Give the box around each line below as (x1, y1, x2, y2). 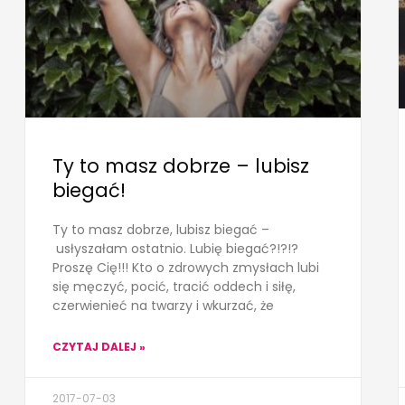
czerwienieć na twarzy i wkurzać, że (52, 296, 274, 315)
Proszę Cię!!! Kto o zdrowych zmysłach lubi (52, 258, 319, 277)
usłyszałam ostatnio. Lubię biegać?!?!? (52, 239, 298, 258)
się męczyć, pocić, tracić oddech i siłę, (52, 277, 296, 296)
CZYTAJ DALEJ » (52, 338, 146, 354)
